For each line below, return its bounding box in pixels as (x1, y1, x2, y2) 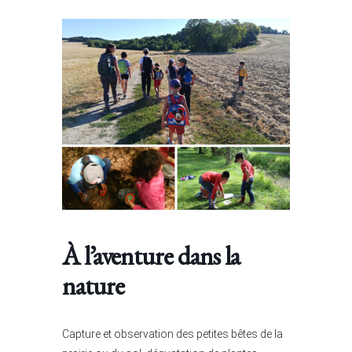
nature (62, 269, 124, 303)
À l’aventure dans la (62, 239, 240, 273)
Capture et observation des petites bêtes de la (62, 328, 283, 341)
